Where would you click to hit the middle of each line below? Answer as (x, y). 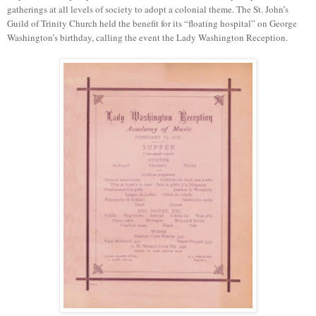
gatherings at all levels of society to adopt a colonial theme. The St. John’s (148, 9)
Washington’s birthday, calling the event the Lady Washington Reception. (149, 37)
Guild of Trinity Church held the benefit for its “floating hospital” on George (152, 23)
